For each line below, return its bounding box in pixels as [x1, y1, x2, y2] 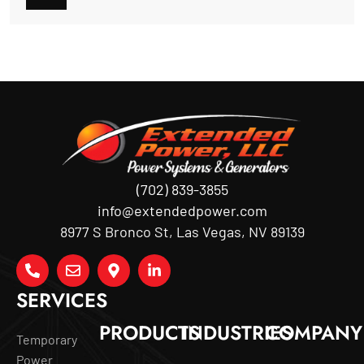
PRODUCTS [99, 318, 200, 347]
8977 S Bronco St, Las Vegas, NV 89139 [59, 222, 305, 240]
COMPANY [265, 318, 362, 347]
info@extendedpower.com [97, 201, 267, 219]
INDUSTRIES [182, 318, 292, 347]
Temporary [16, 331, 77, 347]
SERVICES [16, 285, 107, 314]
